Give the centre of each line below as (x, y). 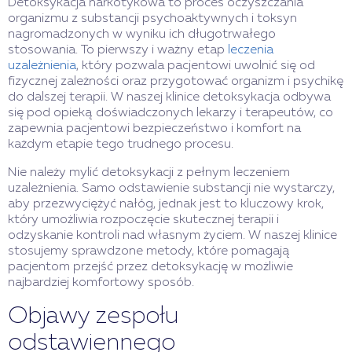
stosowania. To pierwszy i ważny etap (118, 50)
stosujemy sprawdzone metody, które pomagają (149, 251)
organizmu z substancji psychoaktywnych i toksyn (152, 18)
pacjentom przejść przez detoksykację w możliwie (150, 267)
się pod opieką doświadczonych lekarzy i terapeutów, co (170, 113)
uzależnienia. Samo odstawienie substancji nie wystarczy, (171, 188)
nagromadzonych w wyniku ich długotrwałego (142, 34)
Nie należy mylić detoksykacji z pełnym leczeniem (149, 172)
